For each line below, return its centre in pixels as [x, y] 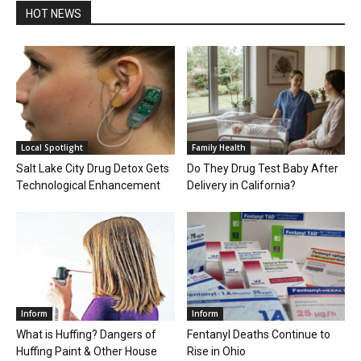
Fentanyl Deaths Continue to [258, 335]
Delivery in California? [241, 186]
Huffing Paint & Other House [87, 352]
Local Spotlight [52, 148]
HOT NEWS [54, 14]
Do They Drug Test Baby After [262, 169]
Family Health [218, 148]
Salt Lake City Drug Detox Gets [93, 169]
